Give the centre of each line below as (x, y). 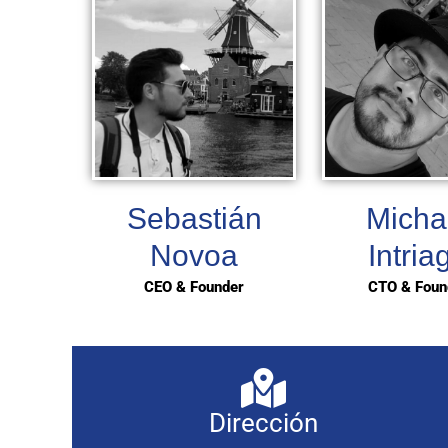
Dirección (264, 422)
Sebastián (194, 219)
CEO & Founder (194, 287)
